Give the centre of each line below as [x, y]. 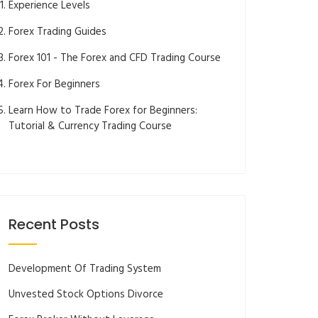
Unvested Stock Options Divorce [86, 295]
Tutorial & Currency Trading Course [90, 126]
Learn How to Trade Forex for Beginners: [103, 110]
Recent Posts [54, 224]
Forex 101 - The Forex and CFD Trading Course [115, 58]
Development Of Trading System [85, 269]
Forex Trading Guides [57, 32]
